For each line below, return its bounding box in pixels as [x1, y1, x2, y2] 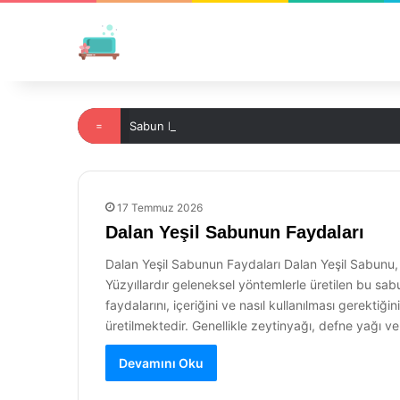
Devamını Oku [119, 355, 204, 371]
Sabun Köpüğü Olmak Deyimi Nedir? [129, 119, 328, 133]
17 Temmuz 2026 [117, 201, 203, 214]
